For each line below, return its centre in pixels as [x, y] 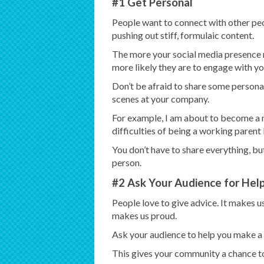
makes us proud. [144, 216]
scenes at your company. [160, 99]
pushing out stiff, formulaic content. [183, 35]
